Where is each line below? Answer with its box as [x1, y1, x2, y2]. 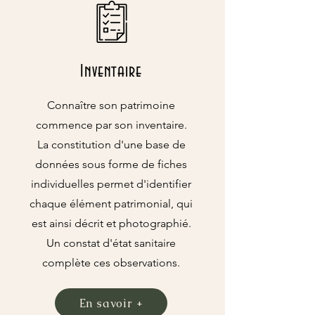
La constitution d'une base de [37, 138, 186, 151]
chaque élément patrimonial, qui [30, 197, 193, 210]
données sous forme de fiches [35, 157, 187, 171]
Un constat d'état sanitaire [46, 236, 176, 250]
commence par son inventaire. [35, 118, 187, 131]
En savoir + [79, 295, 143, 311]
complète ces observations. [42, 256, 180, 269]
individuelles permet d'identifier [31, 177, 191, 191]
